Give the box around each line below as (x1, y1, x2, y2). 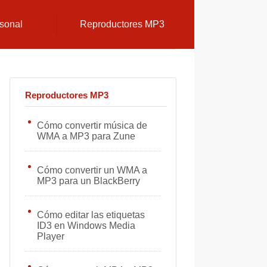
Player (37, 231, 64, 241)
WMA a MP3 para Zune (37, 131, 135, 141)
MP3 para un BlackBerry (37, 176, 140, 186)
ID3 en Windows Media (37, 221, 135, 231)
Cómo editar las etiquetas (37, 210, 145, 220)
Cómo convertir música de (37, 120, 147, 131)
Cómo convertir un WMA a (37, 165, 147, 175)
